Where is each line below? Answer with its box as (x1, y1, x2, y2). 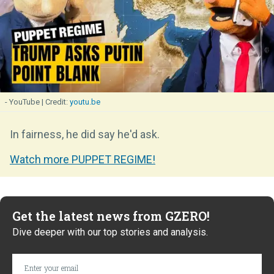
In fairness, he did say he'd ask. (10, 127, 160, 141)
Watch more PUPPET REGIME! (10, 152, 155, 166)
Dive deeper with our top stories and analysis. (12, 226, 208, 238)
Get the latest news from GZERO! (12, 207, 210, 224)
